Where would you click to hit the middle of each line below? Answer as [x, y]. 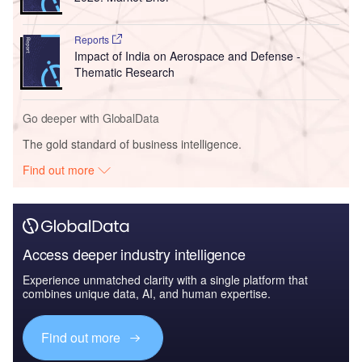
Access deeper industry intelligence [134, 254]
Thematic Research [124, 72]
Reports [93, 40]
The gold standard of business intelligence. [132, 144]
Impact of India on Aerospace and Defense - [187, 56]
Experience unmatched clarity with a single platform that [165, 280]
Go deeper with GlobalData [91, 118]
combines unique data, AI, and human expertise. [147, 294]
